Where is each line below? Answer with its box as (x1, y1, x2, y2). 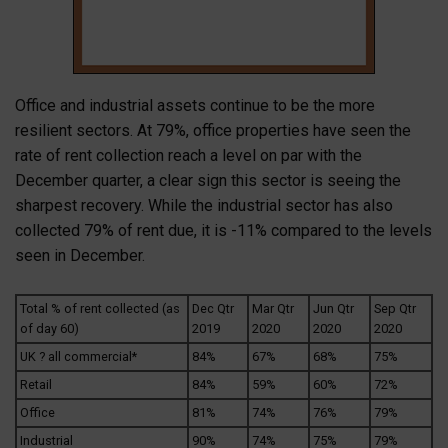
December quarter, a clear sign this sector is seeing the (15, 171, 401, 191)
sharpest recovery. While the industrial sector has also (15, 196, 393, 216)
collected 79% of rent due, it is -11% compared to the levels (15, 221, 432, 241)
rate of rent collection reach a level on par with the (15, 146, 362, 166)
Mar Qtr (252, 300, 294, 316)
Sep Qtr (374, 300, 416, 316)
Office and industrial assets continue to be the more (15, 96, 375, 116)
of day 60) (20, 320, 79, 336)
